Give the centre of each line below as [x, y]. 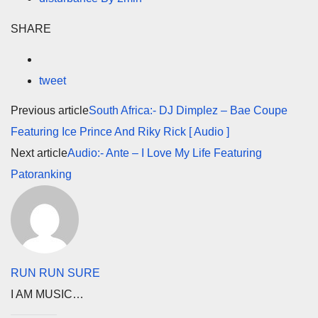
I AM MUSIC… [47, 295]
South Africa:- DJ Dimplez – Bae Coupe [188, 111]
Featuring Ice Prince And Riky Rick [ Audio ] [120, 132]
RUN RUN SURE [55, 273]
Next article [39, 153]
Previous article [50, 111]
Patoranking [41, 175]
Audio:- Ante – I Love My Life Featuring [165, 153]
